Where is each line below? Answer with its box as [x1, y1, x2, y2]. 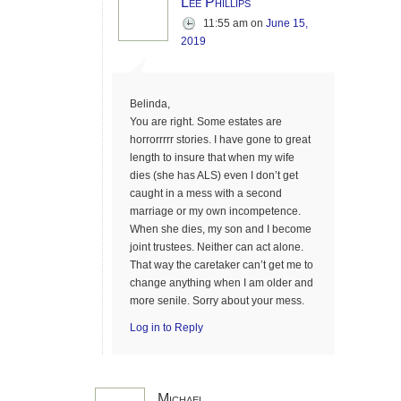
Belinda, [130, 98, 170, 110]
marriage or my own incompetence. [130, 205, 301, 218]
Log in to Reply [130, 321, 203, 334]
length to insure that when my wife [130, 151, 294, 164]
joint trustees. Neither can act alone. [130, 241, 303, 253]
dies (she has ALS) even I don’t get [130, 169, 298, 182]
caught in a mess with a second [130, 187, 282, 200]
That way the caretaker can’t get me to [130, 259, 313, 271]
